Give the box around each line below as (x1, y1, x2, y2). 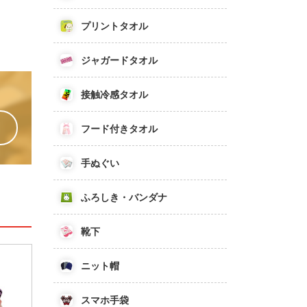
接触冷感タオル (80, 88, 148, 101)
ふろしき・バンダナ (80, 191, 167, 204)
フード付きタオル (80, 122, 158, 135)
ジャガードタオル (80, 53, 158, 66)
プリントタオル (80, 19, 148, 32)
